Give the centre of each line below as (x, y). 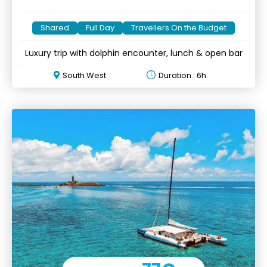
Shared (55, 27)
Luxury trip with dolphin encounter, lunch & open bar (133, 53)
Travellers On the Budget (179, 27)
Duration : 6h (182, 75)
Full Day (100, 27)
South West (84, 75)
